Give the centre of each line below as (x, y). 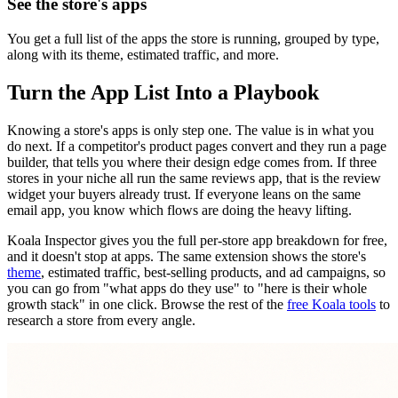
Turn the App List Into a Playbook (163, 92)
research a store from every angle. (101, 320)
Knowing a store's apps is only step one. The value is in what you (191, 130)
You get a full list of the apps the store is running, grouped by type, (193, 38)
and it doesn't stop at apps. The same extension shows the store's (187, 256)
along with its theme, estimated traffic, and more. (143, 54)
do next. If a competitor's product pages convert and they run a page (197, 146)
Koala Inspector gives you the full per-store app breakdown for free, (197, 240)
